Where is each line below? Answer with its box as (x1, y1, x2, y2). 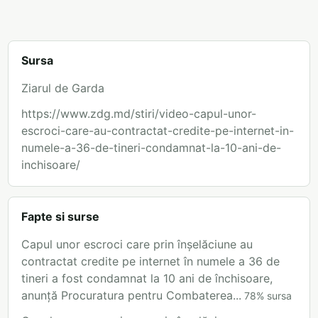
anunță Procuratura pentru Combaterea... (21, 288, 241, 303)
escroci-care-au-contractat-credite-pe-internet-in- (21, 124, 294, 138)
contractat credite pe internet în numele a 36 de (21, 254, 280, 269)
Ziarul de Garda (21, 81, 104, 96)
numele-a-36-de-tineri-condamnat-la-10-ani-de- (21, 141, 281, 155)
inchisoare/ (21, 158, 80, 172)
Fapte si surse (21, 209, 99, 224)
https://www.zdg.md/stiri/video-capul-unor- (21, 106, 256, 121)
